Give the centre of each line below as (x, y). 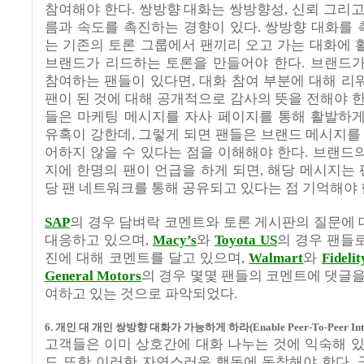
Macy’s (175, 240)
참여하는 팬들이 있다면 (118, 81)
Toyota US (246, 240)
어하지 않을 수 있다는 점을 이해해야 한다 (175, 153)
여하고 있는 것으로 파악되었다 (139, 294)
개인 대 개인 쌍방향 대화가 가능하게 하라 (152, 327)
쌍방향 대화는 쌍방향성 (212, 10)
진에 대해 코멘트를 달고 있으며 (143, 258)
